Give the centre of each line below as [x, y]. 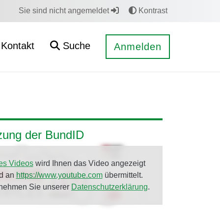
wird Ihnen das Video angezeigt [89, 163]
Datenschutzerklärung [110, 187]
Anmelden [138, 47]
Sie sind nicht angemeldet [65, 11]
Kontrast [152, 11]
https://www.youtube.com [59, 175]
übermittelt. [123, 175]
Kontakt [18, 46]
